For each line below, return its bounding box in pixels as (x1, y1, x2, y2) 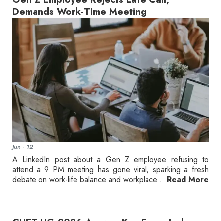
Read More (167, 173, 209, 185)
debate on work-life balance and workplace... (12, 173, 167, 185)
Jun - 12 (12, 142, 33, 151)
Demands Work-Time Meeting (12, 4, 147, 18)
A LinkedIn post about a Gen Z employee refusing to (12, 153, 209, 165)
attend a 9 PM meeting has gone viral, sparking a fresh (12, 163, 209, 175)
